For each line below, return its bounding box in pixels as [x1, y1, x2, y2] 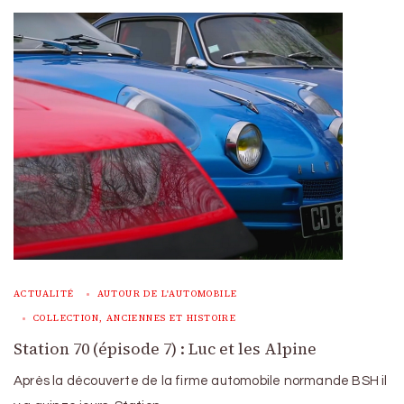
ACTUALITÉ [14, 287, 75, 299]
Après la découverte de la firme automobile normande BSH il [14, 373, 388, 388]
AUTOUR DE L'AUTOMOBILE [96, 287, 238, 299]
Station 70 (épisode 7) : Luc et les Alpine [14, 337, 317, 360]
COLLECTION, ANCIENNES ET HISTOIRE [33, 311, 237, 324]
